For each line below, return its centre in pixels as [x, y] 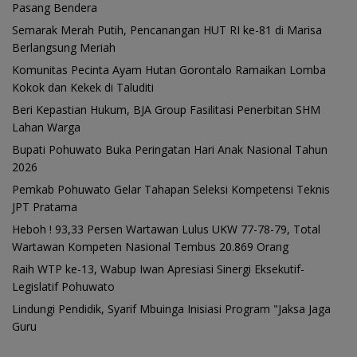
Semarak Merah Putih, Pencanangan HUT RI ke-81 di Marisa [167, 29]
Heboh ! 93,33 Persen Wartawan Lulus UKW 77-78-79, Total [166, 229]
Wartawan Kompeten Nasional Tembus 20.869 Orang [150, 246]
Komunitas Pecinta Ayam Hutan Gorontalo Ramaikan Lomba [169, 69]
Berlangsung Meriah [64, 47]
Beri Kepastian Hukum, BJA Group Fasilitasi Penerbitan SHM [166, 109]
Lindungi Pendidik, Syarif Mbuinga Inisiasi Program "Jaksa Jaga [171, 308]
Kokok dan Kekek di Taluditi [83, 87]
